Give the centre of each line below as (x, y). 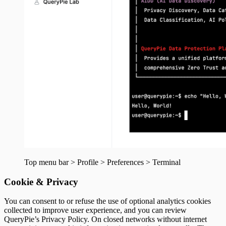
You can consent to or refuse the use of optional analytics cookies (107, 201)
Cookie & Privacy (41, 182)
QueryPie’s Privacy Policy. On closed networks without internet (105, 219)
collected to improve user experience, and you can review (95, 210)
